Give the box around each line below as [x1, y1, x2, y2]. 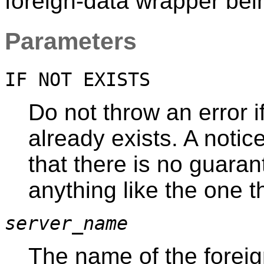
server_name [5, 213, 128, 235]
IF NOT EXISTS [5, 69, 150, 91]
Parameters [5, 28, 137, 55]
